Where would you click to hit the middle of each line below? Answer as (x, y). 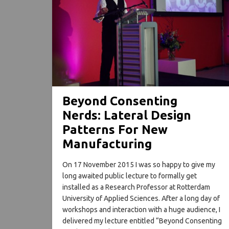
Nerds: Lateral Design (127, 115)
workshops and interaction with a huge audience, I (141, 209)
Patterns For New (115, 129)
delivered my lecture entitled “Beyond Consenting (142, 221)
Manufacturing (107, 144)
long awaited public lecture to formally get (130, 176)
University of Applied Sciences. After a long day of (141, 198)
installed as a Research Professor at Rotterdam (136, 187)
